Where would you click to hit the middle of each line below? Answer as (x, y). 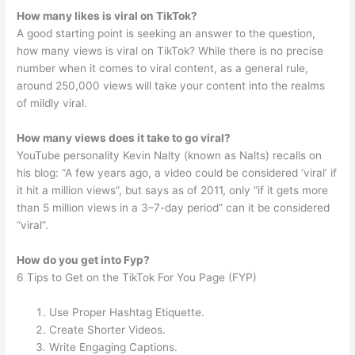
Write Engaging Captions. (114, 347)
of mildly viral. (52, 103)
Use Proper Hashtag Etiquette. (127, 312)
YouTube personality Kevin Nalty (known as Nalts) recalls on (170, 156)
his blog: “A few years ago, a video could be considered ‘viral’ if (177, 173)
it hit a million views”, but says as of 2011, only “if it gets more (173, 191)
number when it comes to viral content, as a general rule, (163, 69)
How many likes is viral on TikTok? (107, 16)
